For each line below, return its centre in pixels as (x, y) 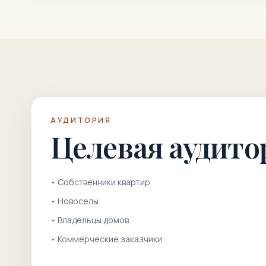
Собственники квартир (104, 182)
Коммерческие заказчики (110, 239)
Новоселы (78, 201)
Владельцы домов (93, 220)
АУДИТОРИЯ (81, 120)
